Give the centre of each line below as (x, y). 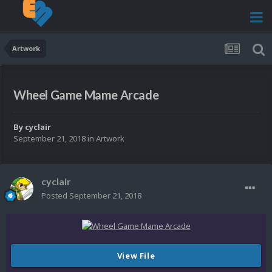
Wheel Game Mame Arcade (86, 95)
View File (136, 255)
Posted (55, 196)
